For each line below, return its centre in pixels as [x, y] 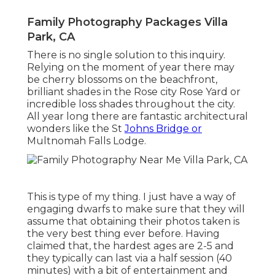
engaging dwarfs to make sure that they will [136, 209]
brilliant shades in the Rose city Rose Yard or [134, 91]
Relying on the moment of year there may [131, 67]
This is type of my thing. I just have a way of [131, 196]
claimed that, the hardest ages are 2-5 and [130, 246]
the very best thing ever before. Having [123, 233]
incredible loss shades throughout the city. [131, 104]
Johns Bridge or [163, 128]
